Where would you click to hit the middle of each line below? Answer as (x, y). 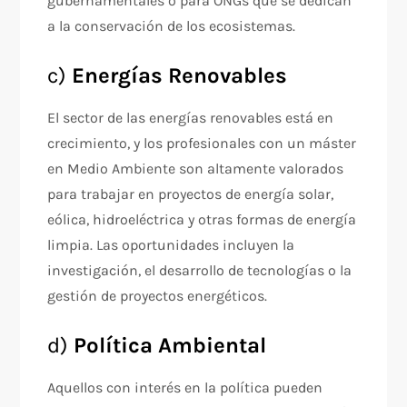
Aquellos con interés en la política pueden (185, 387)
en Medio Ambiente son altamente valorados (196, 169)
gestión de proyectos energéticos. (158, 296)
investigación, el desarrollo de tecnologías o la (200, 270)
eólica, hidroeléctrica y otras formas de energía (202, 219)
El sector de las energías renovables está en (191, 118)
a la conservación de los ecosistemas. (172, 26)
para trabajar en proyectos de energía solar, (191, 194)
